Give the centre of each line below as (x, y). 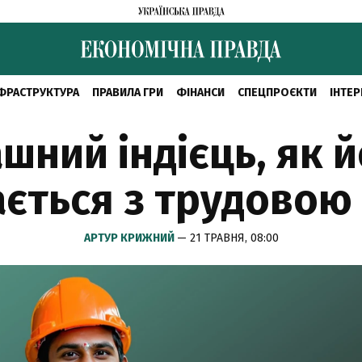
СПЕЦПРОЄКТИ (277, 93)
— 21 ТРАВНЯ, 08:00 (227, 238)
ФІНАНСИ (200, 93)
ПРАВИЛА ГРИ (127, 93)
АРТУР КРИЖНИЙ (130, 238)
